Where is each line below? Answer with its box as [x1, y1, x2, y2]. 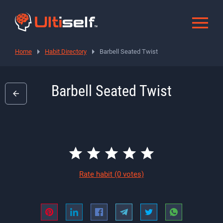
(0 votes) [114, 169, 144, 179]
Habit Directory [45, 47, 87, 55]
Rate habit [79, 169, 114, 179]
